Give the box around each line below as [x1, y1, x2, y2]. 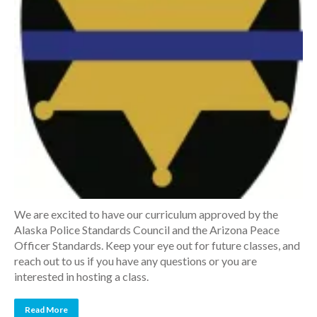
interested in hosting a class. [14, 270, 149, 283]
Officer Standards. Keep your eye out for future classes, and [14, 238, 300, 252]
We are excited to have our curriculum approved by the [14, 207, 278, 221]
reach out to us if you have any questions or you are [14, 254, 257, 267]
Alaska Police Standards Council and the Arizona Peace [14, 223, 279, 236]
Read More [25, 304, 68, 315]
